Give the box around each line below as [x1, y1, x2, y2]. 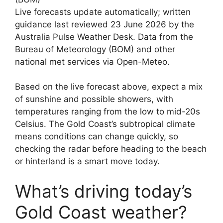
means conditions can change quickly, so [15, 131, 178, 141]
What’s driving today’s [15, 180, 192, 202]
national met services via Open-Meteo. [15, 56, 170, 67]
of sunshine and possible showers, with [15, 94, 173, 104]
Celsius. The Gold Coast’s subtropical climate [15, 119, 195, 129]
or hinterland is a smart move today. [15, 156, 160, 166]
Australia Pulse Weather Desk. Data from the [15, 31, 193, 42]
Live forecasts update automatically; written [15, 6, 191, 17]
